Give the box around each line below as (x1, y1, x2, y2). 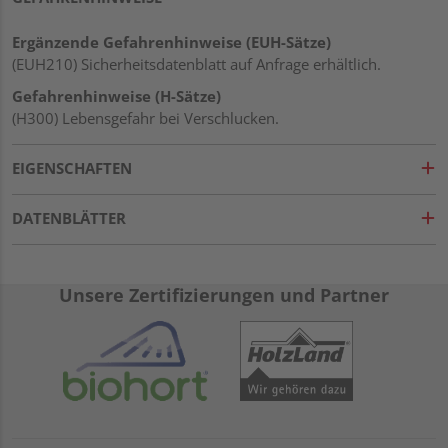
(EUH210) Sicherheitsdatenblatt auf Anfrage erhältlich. (12, 53, 381, 74)
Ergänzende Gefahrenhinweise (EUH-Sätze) (12, 31, 331, 52)
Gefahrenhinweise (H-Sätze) (12, 85, 221, 106)
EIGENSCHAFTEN (12, 157, 132, 178)
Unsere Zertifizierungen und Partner (59, 282, 389, 307)
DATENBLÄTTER (12, 207, 126, 228)
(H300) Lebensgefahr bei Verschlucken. (12, 107, 279, 128)
